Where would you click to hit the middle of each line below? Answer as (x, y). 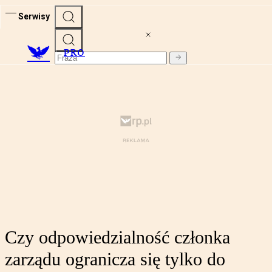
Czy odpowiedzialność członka (117, 237)
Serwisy (34, 16)
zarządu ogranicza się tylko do (115, 259)
